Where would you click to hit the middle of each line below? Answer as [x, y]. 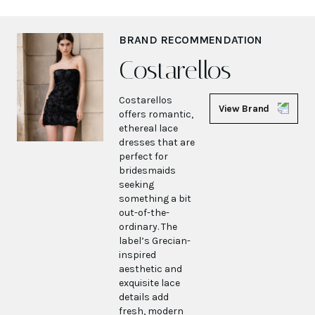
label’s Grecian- [155, 240]
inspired [138, 255]
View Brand [244, 108]
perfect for [144, 156]
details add [144, 297]
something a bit [155, 198]
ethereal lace [149, 128]
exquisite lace [150, 283]
